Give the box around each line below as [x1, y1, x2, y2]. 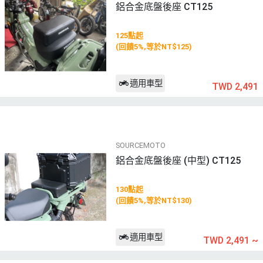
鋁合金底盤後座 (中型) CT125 [115, 154, 241, 166]
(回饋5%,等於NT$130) [115, 196, 192, 205]
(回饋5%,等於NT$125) [115, 42, 192, 52]
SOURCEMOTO [115, 140, 166, 150]
